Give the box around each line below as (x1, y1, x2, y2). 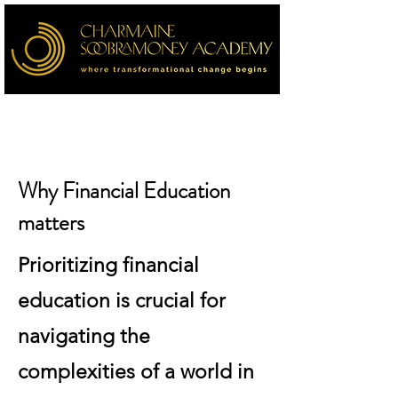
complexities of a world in (18, 360, 254, 384)
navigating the (18, 324, 150, 348)
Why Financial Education (18, 175, 230, 207)
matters (18, 207, 84, 239)
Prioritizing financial (18, 253, 199, 277)
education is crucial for (18, 289, 226, 313)
